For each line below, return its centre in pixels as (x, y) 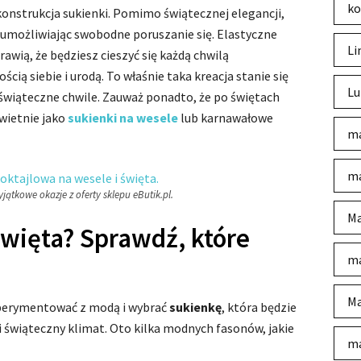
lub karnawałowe (226, 118)
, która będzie (259, 307)
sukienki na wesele (123, 118)
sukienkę (195, 307)
